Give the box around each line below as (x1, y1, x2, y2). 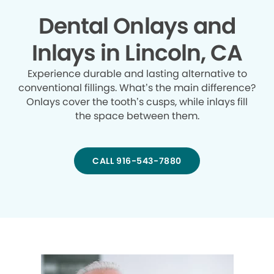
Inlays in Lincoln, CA (32, 37, 242, 69)
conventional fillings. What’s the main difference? (18, 81, 256, 95)
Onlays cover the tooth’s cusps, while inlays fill (26, 95, 248, 109)
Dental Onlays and (39, 10, 235, 42)
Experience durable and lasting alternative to (27, 67, 247, 81)
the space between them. (75, 109, 199, 124)
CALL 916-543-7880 (92, 155, 182, 168)
